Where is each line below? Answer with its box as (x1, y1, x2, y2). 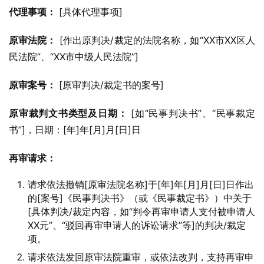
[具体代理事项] (56, 6, 123, 18)
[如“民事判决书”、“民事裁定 (127, 107, 256, 119)
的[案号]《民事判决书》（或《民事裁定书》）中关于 (28, 192, 252, 204)
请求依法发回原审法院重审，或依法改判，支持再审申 (28, 251, 254, 263)
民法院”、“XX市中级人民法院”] (9, 51, 138, 62)
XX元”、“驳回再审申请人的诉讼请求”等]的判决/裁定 (28, 219, 246, 231)
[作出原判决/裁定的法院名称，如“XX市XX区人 (56, 34, 256, 46)
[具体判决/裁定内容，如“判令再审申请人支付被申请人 (28, 206, 255, 217)
